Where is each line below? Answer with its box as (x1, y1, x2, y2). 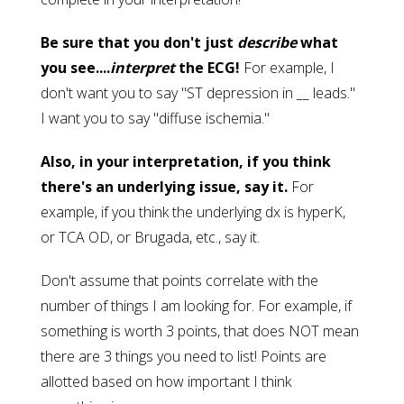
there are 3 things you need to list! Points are (41, 346, 326, 367)
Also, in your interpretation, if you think (41, 151, 331, 172)
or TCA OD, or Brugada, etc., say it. (41, 227, 260, 248)
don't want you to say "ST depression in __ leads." (41, 83, 355, 104)
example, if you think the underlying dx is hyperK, (41, 202, 345, 223)
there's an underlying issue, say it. (41, 177, 291, 197)
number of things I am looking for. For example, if (41, 296, 352, 317)
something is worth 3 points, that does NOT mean (41, 321, 359, 342)
